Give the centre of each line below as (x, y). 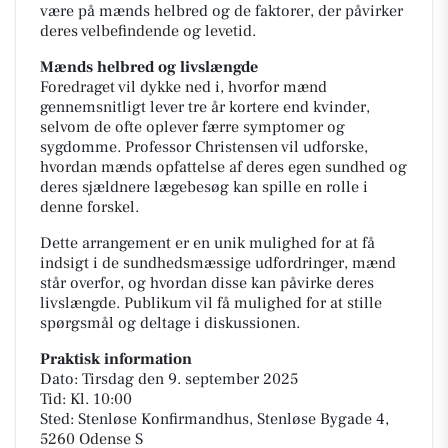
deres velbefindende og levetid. (148, 30)
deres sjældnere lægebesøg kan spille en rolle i (204, 186)
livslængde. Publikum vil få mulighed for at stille (211, 302)
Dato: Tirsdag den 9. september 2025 (169, 378)
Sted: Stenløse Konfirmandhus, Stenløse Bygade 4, (214, 418)
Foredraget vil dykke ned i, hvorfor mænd (183, 86)
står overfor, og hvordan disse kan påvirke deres (207, 282)
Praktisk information (116, 358)
